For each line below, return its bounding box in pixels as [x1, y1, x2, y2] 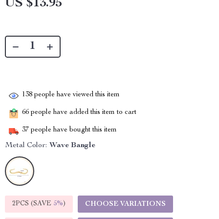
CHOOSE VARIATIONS [85, 201, 166, 208]
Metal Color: [5, 142, 47, 150]
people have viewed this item [32, 91, 120, 99]
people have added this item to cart [29, 109, 136, 116]
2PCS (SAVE [12, 200, 53, 208]
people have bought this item [29, 127, 117, 134]
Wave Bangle [49, 142, 95, 150]
